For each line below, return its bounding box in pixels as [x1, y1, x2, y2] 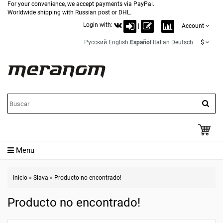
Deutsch [171, 39, 193, 46]
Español [130, 39, 151, 46]
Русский [84, 39, 107, 46]
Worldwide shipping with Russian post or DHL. [7, 9, 131, 16]
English [109, 39, 128, 46]
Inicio [13, 174, 27, 181]
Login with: [83, 21, 114, 28]
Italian [153, 39, 170, 46]
